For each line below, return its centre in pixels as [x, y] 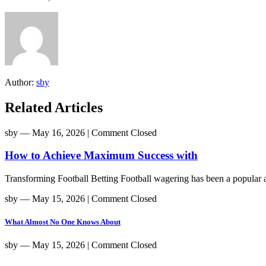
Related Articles [54, 107]
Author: [20, 82]
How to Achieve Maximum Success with [101, 156]
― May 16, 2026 [53, 132]
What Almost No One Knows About [63, 222]
